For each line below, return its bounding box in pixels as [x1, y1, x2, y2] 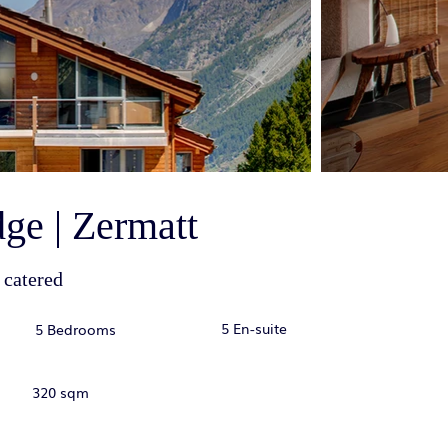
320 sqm [32, 382, 89, 402]
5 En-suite [221, 318, 287, 338]
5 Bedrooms [35, 319, 116, 339]
